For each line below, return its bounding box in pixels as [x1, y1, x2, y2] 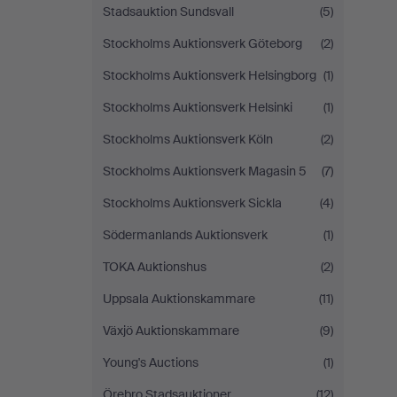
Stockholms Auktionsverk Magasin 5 [103, 163, 307, 179]
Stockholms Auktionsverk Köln [103, 131, 273, 147]
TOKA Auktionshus [103, 259, 206, 275]
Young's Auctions [103, 354, 198, 370]
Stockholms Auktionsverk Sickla [103, 195, 282, 211]
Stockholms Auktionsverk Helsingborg [103, 67, 316, 83]
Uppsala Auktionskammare [103, 291, 255, 307]
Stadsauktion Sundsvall [103, 4, 234, 19]
